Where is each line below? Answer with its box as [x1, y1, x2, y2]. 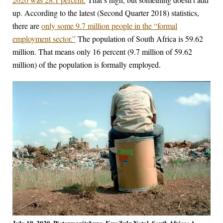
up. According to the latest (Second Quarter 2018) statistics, [12, 7, 199, 18]
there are [12, 20, 41, 31]
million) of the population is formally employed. [12, 59, 161, 70]
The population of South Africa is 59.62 [76, 33, 203, 44]
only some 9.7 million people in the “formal [41, 20, 177, 31]
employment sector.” [12, 33, 76, 44]
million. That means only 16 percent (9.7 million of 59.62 [12, 46, 192, 57]
